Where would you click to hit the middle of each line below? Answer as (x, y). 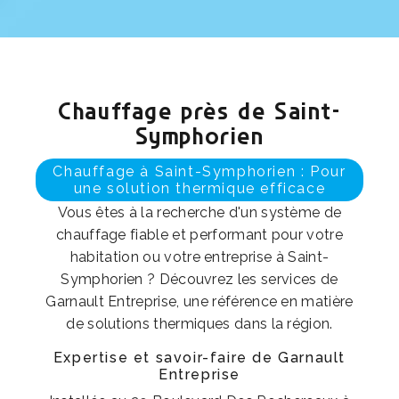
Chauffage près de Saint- (199, 114)
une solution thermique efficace (199, 188)
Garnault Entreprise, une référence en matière (199, 301)
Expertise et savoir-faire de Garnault (199, 357)
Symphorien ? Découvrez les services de (199, 279)
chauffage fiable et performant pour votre (199, 234)
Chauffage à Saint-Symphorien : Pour (199, 171)
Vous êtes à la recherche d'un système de (199, 212)
